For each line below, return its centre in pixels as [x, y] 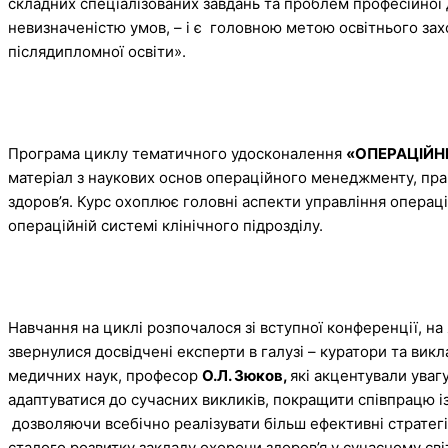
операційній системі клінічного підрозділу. [167, 225]
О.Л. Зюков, [246, 375]
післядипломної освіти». [99, 51]
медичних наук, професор [105, 375]
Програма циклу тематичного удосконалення [177, 153]
